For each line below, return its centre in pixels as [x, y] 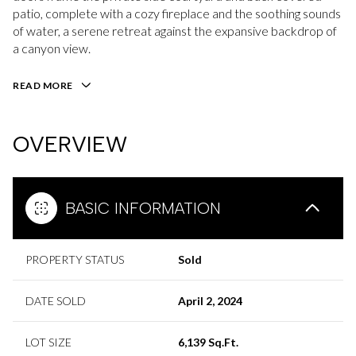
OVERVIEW [70, 143]
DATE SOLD [56, 300]
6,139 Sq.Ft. [208, 342]
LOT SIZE [48, 342]
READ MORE [43, 85]
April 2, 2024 [210, 300]
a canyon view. [52, 48]
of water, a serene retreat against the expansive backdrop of [175, 31]
